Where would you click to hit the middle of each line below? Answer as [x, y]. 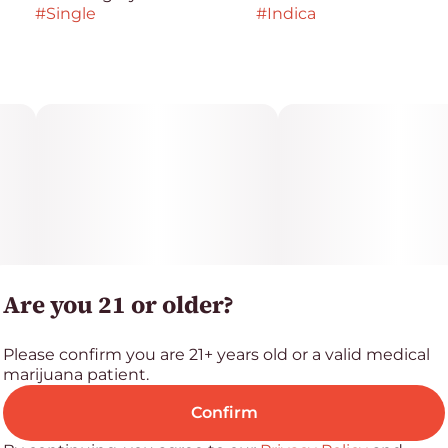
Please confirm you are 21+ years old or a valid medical [216, 354]
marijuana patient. [76, 374]
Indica [291, 13]
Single [70, 13]
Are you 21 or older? [118, 304]
